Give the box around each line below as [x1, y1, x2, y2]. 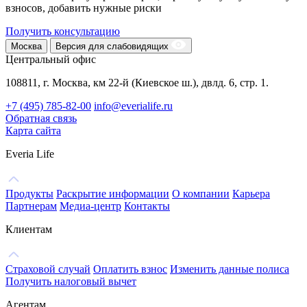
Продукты [5, 188, 53, 200]
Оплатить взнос [93, 263, 167, 275]
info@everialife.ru [94, 100, 173, 112]
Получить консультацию [5, 25, 120, 38]
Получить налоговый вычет [5, 275, 136, 288]
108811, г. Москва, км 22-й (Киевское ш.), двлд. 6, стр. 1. [5, 77, 269, 89]
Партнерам [5, 200, 57, 212]
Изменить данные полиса [170, 263, 289, 275]
